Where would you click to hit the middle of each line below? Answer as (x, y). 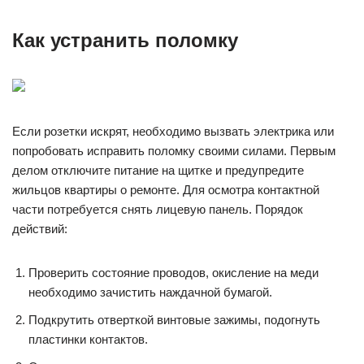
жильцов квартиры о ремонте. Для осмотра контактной (166, 190)
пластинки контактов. (88, 339)
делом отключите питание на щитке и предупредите (158, 170)
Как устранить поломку (125, 40)
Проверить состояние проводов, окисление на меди (173, 273)
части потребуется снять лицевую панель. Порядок (158, 209)
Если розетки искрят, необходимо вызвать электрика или (173, 131)
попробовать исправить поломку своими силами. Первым (174, 151)
